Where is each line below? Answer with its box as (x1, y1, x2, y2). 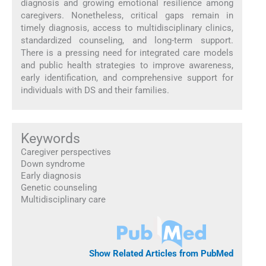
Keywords (20, 130, 80, 147)
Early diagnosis (20, 170, 81, 182)
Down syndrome (20, 159, 85, 170)
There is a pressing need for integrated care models (20, 47, 234, 58)
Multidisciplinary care (20, 194, 106, 205)
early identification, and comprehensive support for (20, 72, 234, 83)
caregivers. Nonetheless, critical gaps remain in (20, 9, 234, 21)
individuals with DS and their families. (20, 84, 169, 96)
